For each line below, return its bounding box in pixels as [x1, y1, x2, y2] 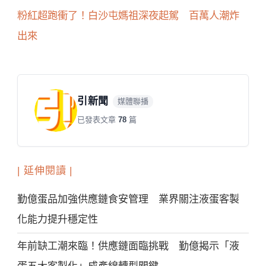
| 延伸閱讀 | [17, 165, 73, 177]
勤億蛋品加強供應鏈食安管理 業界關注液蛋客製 [17, 193, 240, 205]
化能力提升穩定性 [17, 213, 99, 225]
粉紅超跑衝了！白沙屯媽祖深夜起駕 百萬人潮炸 [17, 9, 240, 22]
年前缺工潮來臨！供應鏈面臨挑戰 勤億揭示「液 [17, 240, 240, 252]
